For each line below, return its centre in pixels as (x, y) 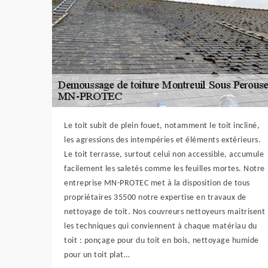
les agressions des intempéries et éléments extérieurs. (162, 140)
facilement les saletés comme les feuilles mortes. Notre (165, 169)
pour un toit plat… (97, 255)
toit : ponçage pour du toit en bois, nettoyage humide (162, 241)
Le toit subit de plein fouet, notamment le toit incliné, (162, 126)
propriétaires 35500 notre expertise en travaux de (155, 198)
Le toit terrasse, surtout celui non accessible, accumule (164, 155)
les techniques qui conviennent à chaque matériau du (161, 226)
